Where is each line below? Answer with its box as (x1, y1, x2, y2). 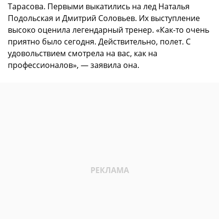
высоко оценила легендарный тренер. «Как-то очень (8, 24, 209, 35)
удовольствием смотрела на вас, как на (8, 47, 157, 59)
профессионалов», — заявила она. (8, 59, 139, 70)
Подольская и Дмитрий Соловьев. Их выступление (8, 12, 200, 23)
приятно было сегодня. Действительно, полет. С (8, 36, 191, 47)
